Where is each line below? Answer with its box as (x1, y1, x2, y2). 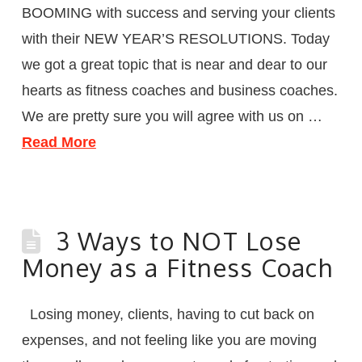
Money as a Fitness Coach (21, 251, 333, 283)
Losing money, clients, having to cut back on (21, 305, 314, 322)
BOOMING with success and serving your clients (21, 4, 335, 21)
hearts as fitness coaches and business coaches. (21, 82, 338, 99)
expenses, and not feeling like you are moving (21, 331, 317, 348)
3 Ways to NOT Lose (56, 225, 302, 256)
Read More (21, 133, 96, 150)
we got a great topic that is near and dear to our (21, 56, 327, 73)
